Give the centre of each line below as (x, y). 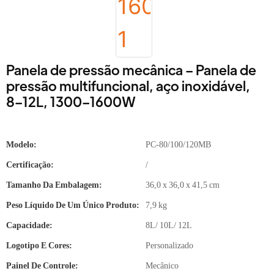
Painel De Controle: (42, 265)
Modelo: (21, 144)
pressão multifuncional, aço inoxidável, (128, 85)
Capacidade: (29, 225)
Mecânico (162, 265)
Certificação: (30, 165)
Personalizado (169, 245)
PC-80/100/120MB (178, 144)
